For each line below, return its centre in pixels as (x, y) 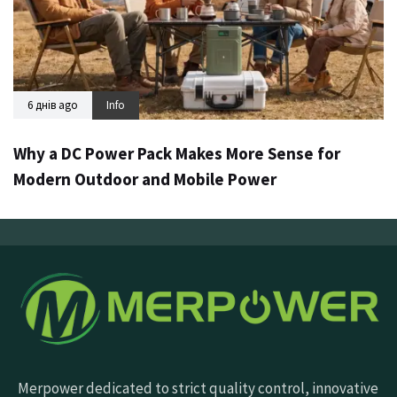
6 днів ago (53, 105)
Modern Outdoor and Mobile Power (145, 179)
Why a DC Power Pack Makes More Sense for (177, 153)
